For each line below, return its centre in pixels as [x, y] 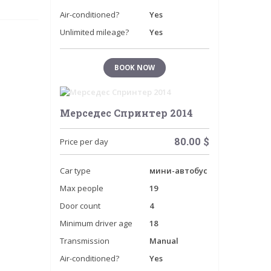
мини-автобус [178, 171]
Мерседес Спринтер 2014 [126, 113]
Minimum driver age [96, 223]
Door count [80, 206]
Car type [75, 171]
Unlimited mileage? [94, 32]
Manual [164, 241]
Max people [81, 188]
